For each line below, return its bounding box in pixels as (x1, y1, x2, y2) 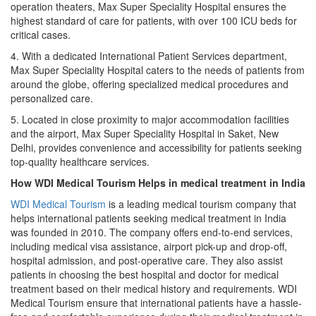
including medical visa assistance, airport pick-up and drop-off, (11, 238, 287, 253)
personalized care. (11, 90, 93, 105)
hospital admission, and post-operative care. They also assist (11, 253, 283, 267)
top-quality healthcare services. (11, 154, 150, 169)
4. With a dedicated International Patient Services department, (11, 48, 287, 63)
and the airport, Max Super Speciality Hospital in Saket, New (11, 126, 279, 140)
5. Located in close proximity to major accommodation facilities (11, 111, 289, 126)
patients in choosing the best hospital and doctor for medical (11, 267, 279, 281)
